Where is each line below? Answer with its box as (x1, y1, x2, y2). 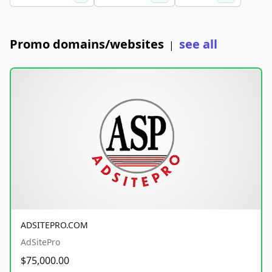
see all (179, 36, 217, 52)
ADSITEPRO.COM (21, 219, 88, 231)
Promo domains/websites (10, 36, 164, 52)
